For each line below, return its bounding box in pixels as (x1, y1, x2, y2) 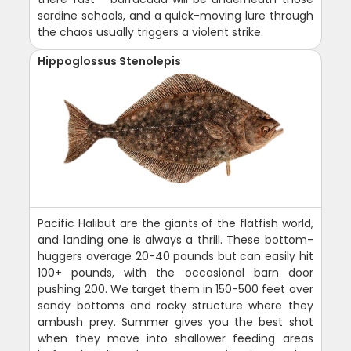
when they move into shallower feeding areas (38, 330, 313, 346)
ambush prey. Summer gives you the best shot (38, 313, 313, 330)
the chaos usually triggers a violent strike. (38, 24, 264, 40)
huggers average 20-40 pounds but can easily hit (38, 248, 313, 264)
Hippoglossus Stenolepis (38, 52, 182, 69)
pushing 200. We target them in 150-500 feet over (38, 280, 313, 297)
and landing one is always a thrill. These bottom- (38, 231, 313, 248)
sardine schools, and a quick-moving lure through (38, 7, 313, 24)
